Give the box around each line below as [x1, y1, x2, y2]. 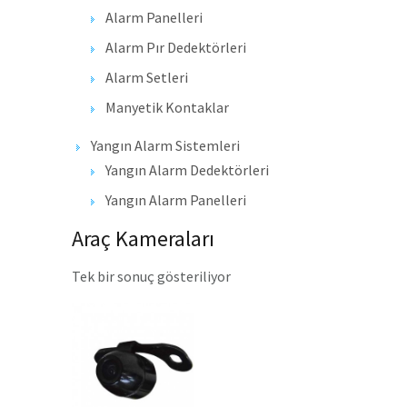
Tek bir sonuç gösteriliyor [72, 267, 231, 286]
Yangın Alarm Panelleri [105, 191, 246, 210]
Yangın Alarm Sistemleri [91, 136, 240, 155]
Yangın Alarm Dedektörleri [105, 161, 269, 180]
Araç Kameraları [72, 224, 214, 253]
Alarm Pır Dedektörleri [105, 38, 246, 57]
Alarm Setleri [105, 68, 188, 87]
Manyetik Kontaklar [105, 98, 229, 117]
